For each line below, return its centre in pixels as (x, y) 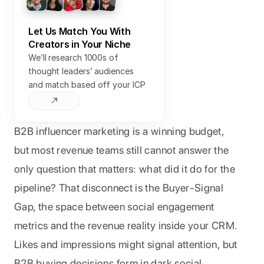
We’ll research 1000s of (73, 57)
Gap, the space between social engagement (114, 207)
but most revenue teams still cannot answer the (122, 150)
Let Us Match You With (80, 31)
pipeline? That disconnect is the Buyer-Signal (119, 188)
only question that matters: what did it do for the (125, 169)
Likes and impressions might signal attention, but (126, 244)
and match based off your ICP (87, 85)
